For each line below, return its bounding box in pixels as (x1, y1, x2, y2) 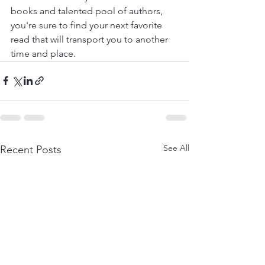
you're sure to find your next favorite (11, 19, 164, 31)
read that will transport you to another (11, 33, 170, 45)
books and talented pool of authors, (11, 5, 165, 17)
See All (163, 142, 189, 153)
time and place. (11, 47, 76, 59)
